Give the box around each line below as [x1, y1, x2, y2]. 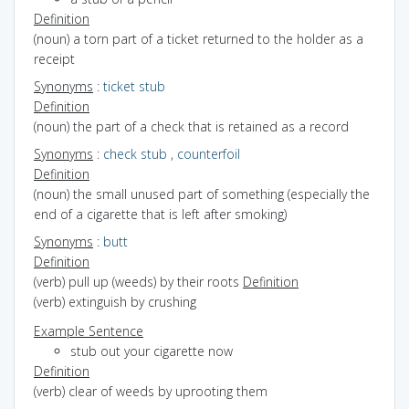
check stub [103, 144, 167, 163]
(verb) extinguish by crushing [34, 292, 196, 310]
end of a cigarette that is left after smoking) [34, 204, 287, 223]
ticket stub [103, 77, 165, 95]
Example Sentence [34, 321, 143, 340]
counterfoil [177, 144, 240, 163]
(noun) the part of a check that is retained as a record [34, 117, 349, 135]
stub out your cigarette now [70, 341, 233, 360]
